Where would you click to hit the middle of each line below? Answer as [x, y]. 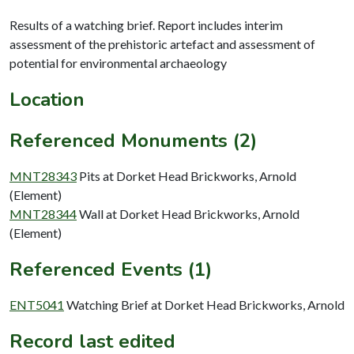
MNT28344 [43, 213]
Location [47, 99]
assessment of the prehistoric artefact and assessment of [162, 43]
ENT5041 [37, 304]
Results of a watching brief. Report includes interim [146, 24]
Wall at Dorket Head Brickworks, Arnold [189, 213]
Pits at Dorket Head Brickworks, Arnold [188, 175]
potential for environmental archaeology [118, 62]
